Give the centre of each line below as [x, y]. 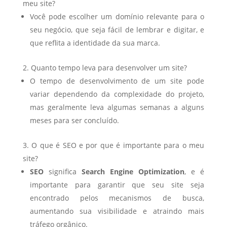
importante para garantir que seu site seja [117, 185]
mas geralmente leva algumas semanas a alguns [117, 107]
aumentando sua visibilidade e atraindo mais [117, 211]
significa [62, 172]
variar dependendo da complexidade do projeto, [117, 94]
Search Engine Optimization [133, 172]
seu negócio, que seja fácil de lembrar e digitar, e [117, 30]
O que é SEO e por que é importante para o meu [118, 145]
